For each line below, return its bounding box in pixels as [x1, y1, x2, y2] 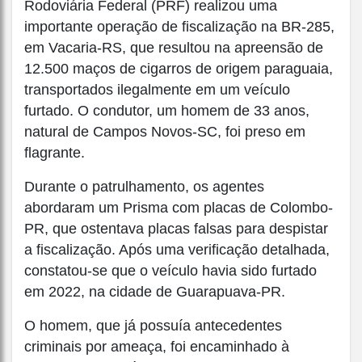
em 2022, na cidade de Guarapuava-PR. [24, 284, 285, 301]
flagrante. [24, 145, 85, 162]
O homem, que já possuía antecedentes [24, 318, 282, 335]
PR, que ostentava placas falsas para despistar [24, 221, 328, 238]
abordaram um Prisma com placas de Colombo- [24, 200, 333, 217]
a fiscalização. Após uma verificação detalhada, [24, 242, 330, 259]
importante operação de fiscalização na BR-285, [24, 19, 335, 36]
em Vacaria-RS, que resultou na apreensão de [24, 40, 323, 57]
